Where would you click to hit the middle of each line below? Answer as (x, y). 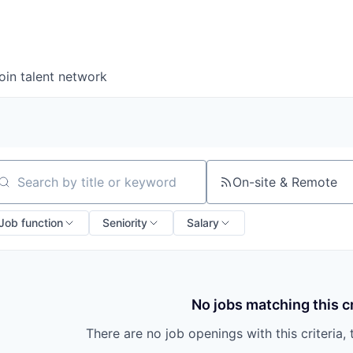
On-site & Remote (284, 182)
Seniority (125, 223)
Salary (203, 223)
